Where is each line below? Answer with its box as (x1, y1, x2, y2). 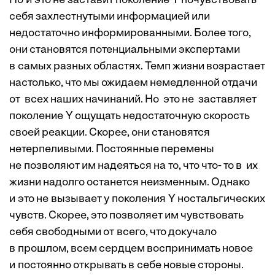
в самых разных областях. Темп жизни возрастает (9, 61, 265, 73)
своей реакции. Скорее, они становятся (9, 127, 210, 139)
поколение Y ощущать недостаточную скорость (9, 110, 250, 123)
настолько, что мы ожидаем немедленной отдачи (9, 77, 257, 90)
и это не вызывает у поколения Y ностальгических (9, 193, 265, 206)
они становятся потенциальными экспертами (9, 44, 240, 56)
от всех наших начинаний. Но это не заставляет (9, 94, 257, 106)
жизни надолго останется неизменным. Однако (9, 177, 250, 189)
